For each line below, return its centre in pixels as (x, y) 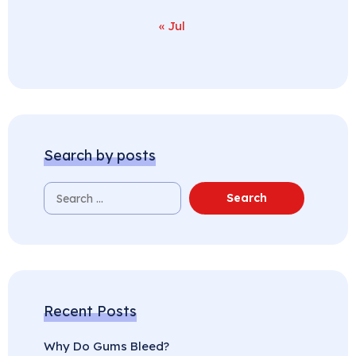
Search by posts (100, 156)
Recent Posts (90, 311)
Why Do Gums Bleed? (106, 346)
